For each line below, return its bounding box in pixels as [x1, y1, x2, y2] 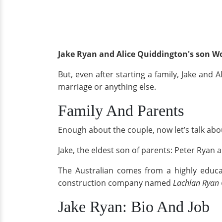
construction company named [58, 177, 173, 189]
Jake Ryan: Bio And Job [58, 198, 210, 216]
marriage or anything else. [58, 81, 156, 93]
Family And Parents [58, 102, 184, 120]
